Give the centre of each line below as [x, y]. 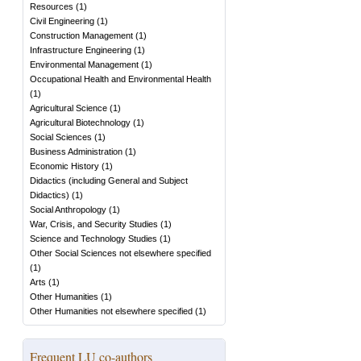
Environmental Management [84, 64]
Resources [52, 6]
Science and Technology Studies [93, 239]
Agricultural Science [68, 108]
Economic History [64, 166]
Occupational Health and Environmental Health [120, 79]
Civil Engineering [62, 21]
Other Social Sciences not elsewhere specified [120, 253]
